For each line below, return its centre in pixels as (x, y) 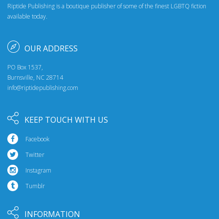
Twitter (35, 154)
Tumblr (35, 186)
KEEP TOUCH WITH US (66, 120)
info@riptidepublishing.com (43, 88)
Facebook (37, 139)
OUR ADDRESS (51, 48)
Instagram (38, 170)
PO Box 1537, (25, 67)
